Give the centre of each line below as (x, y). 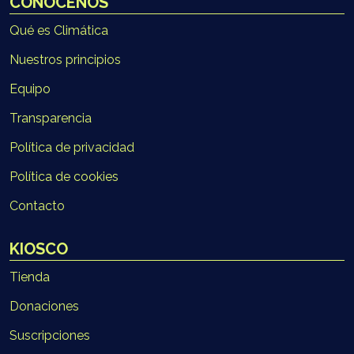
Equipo (30, 88)
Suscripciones (50, 335)
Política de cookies (64, 176)
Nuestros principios (65, 59)
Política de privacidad (72, 147)
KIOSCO (39, 249)
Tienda (30, 277)
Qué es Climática (59, 30)
